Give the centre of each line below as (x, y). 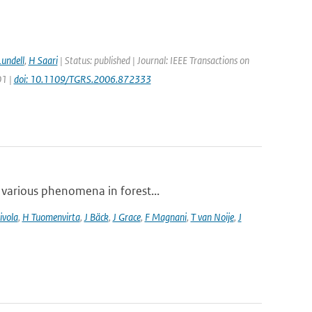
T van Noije (212, 217)
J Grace (126, 217)
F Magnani (165, 217)
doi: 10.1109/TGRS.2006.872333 (82, 79)
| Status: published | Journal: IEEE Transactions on (153, 60)
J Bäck (96, 217)
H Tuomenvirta (51, 217)
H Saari (43, 60)
